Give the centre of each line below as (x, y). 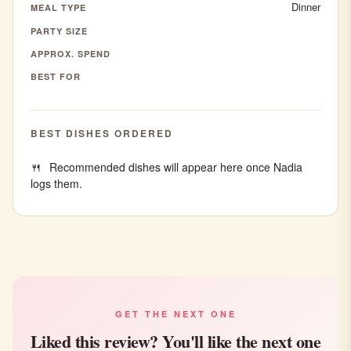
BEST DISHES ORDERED (102, 133)
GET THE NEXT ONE (175, 314)
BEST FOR (56, 76)
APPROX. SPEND (71, 54)
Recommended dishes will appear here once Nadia (176, 167)
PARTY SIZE (59, 31)
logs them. (56, 183)
